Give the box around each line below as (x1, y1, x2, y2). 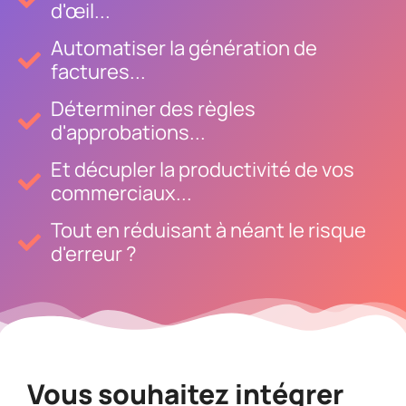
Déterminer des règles (51, 95, 256, 122)
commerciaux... (51, 179, 193, 207)
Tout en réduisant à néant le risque (51, 217, 367, 244)
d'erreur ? (51, 240, 138, 267)
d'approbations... (51, 119, 207, 146)
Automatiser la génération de (51, 34, 318, 62)
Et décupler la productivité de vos (51, 156, 355, 183)
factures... (51, 58, 147, 85)
